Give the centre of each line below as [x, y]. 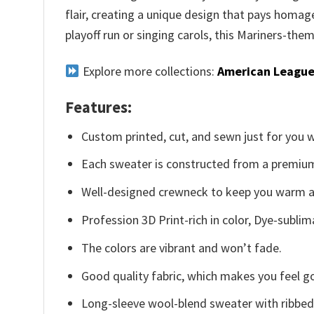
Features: [98, 108]
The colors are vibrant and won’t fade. [182, 247]
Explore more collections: [148, 71]
